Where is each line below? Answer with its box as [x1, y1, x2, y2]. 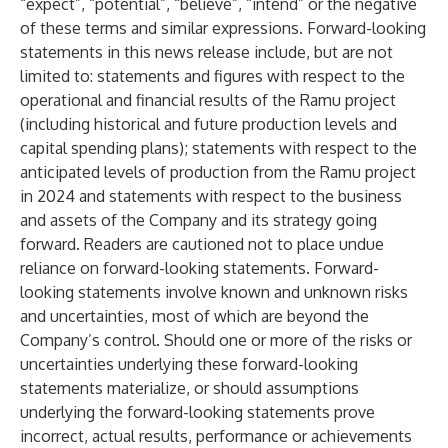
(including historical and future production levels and [20, 114, 397, 134]
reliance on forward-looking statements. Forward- [20, 258, 379, 278]
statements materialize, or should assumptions [20, 378, 359, 398]
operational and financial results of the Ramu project [20, 90, 396, 110]
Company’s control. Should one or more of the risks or [20, 330, 412, 350]
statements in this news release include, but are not [20, 42, 393, 62]
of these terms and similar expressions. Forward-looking [20, 18, 426, 38]
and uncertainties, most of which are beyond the [20, 306, 369, 326]
